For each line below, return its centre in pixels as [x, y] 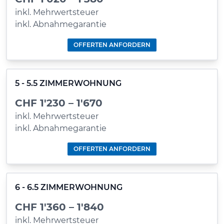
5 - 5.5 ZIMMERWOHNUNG [68, 83]
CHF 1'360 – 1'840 [59, 207]
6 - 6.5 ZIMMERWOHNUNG [69, 187]
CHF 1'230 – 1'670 [59, 103]
